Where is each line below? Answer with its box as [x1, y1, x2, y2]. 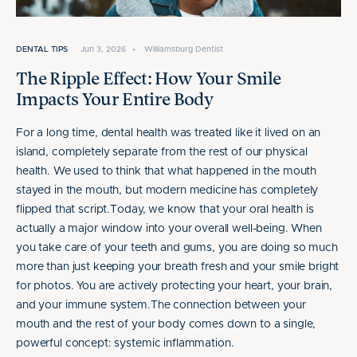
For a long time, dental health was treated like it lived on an [16, 127, 321, 139]
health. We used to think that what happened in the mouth [16, 166, 317, 177]
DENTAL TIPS [16, 45, 68, 53]
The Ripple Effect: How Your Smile [16, 71, 281, 88]
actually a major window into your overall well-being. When [16, 223, 322, 234]
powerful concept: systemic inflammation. [16, 338, 234, 349]
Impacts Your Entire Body [16, 92, 214, 109]
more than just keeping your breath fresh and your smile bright [16, 261, 339, 273]
